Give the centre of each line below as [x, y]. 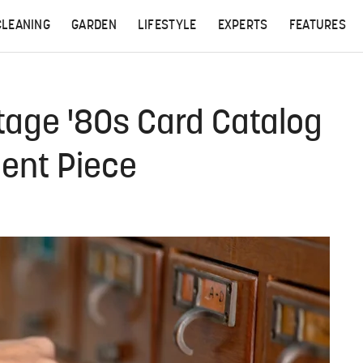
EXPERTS [243, 26]
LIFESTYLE [167, 26]
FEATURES [318, 26]
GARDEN [94, 26]
